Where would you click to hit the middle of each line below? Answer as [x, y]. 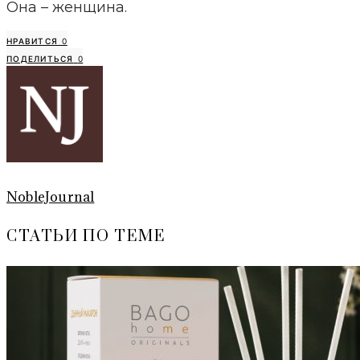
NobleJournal [51, 196]
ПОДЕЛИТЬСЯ [40, 58]
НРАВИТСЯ [32, 41]
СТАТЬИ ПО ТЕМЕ [86, 237]
